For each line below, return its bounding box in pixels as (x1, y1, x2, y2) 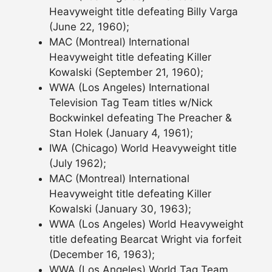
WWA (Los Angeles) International (49, 81, 209, 93)
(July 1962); (49, 157, 106, 169)
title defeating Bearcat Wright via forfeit (49, 233, 242, 245)
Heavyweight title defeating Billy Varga (49, 5, 238, 18)
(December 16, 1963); (49, 248, 155, 260)
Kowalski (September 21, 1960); (49, 66, 203, 78)
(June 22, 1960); (49, 20, 129, 33)
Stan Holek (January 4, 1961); (49, 126, 193, 139)
